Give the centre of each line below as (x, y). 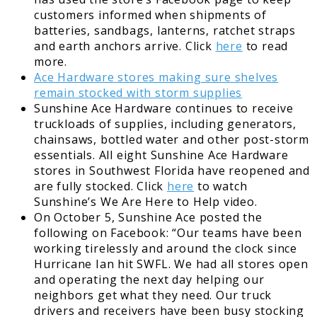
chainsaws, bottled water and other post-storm (172, 139)
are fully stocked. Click (101, 186)
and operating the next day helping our (149, 279)
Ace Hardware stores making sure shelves (156, 77)
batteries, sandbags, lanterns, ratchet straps (165, 30)
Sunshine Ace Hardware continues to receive (164, 108)
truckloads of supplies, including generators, (165, 123)
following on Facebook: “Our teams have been (168, 232)
